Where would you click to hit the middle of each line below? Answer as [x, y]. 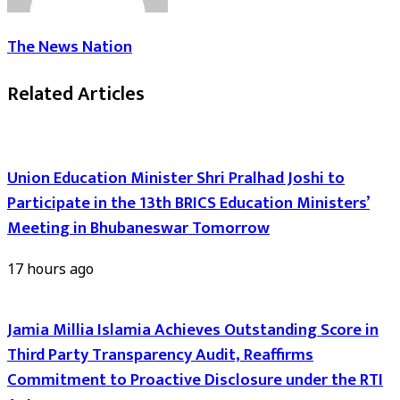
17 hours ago [50, 268]
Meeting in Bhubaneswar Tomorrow [138, 229]
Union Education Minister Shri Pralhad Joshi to [176, 179]
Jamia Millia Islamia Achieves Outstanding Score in [193, 329]
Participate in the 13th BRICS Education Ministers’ [188, 204]
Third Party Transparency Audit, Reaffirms [160, 354]
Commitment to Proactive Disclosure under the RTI [195, 379]
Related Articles [76, 94]
